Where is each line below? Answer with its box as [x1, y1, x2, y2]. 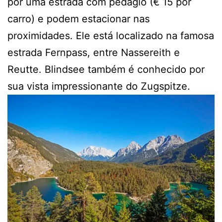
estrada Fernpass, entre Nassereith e [7, 46, 180, 58]
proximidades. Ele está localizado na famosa [7, 29, 214, 42]
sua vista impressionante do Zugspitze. [7, 80, 190, 92]
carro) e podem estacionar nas [7, 12, 150, 25]
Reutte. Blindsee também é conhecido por [7, 63, 205, 75]
